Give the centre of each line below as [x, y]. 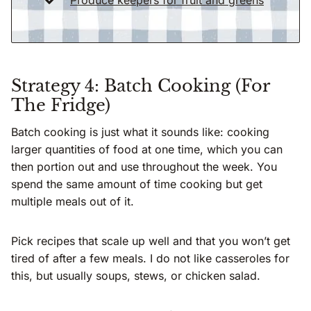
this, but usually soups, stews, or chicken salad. [136, 275]
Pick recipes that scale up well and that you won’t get [151, 241]
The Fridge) [61, 105]
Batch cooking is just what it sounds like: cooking [140, 132]
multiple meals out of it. [73, 201]
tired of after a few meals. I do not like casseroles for [150, 258]
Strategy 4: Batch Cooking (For [140, 85]
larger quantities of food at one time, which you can [147, 149]
